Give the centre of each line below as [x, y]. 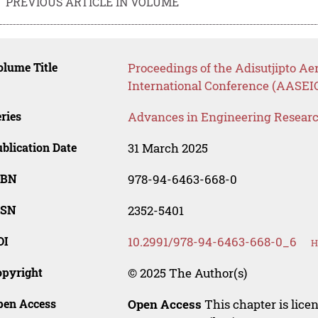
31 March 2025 [168, 148]
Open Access [164, 304]
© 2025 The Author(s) [187, 273]
